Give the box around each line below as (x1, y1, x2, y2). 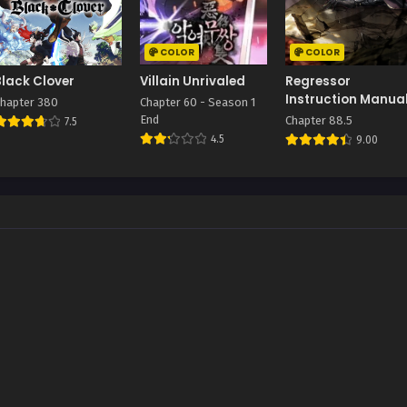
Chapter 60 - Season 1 (139, 95, 255, 110)
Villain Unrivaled (139, 73, 245, 91)
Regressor (284, 73, 351, 91)
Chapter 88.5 (284, 114, 352, 128)
